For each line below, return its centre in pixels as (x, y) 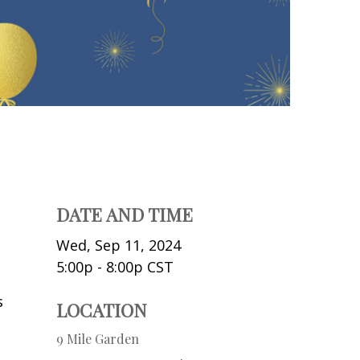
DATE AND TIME (125, 214)
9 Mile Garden (98, 338)
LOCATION (102, 310)
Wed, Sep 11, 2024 (119, 245)
